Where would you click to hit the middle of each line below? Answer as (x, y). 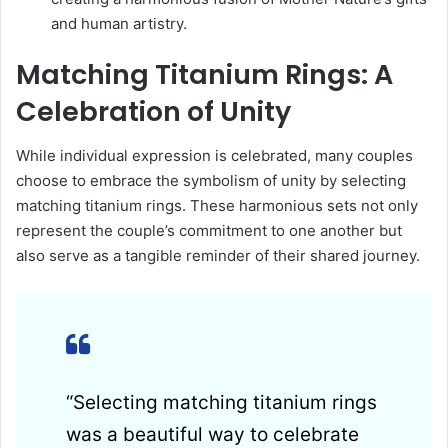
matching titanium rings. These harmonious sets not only (217, 206)
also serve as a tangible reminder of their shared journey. (218, 256)
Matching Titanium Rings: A (204, 74)
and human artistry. (119, 23)
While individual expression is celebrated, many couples (214, 156)
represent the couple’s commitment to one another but (209, 231)
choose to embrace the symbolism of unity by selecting (211, 181)
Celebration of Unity (153, 111)
